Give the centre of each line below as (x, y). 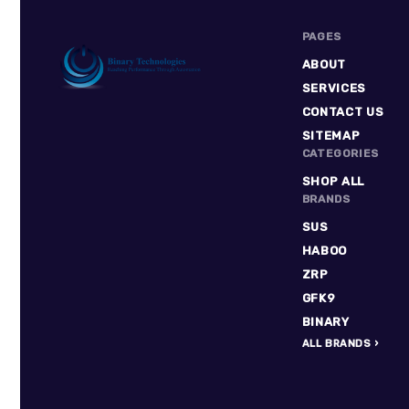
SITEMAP (331, 136)
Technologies (105, 152)
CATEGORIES (340, 153)
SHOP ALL (333, 181)
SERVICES (334, 88)
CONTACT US (343, 112)
